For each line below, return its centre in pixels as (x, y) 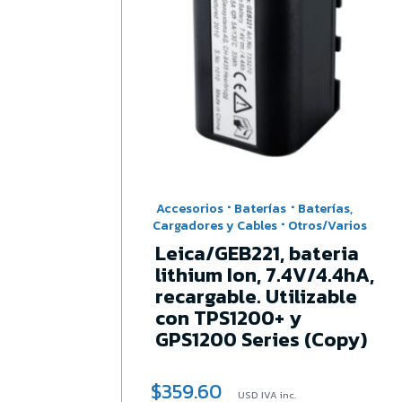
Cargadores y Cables (214, 225)
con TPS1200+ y (229, 318)
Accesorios (189, 208)
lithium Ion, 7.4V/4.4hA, (265, 275)
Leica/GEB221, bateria (258, 253)
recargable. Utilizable (257, 296)
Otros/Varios (328, 225)
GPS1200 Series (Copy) (262, 339)
